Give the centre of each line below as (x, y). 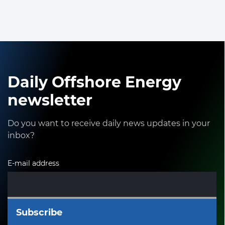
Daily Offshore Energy (94, 82)
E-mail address (33, 163)
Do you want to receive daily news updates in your (109, 123)
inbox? (21, 135)
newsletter (50, 100)
